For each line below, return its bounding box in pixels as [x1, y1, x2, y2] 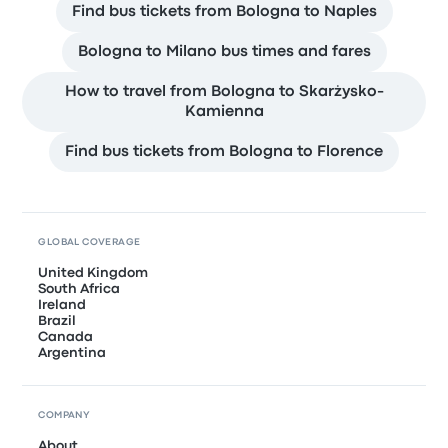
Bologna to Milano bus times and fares [77, 44, 371, 59]
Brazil [38, 314, 77, 327]
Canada [38, 330, 94, 343]
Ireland [38, 298, 87, 311]
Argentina [38, 346, 107, 359]
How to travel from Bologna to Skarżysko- [64, 84, 384, 99]
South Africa [38, 282, 121, 295]
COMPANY [38, 410, 91, 420]
